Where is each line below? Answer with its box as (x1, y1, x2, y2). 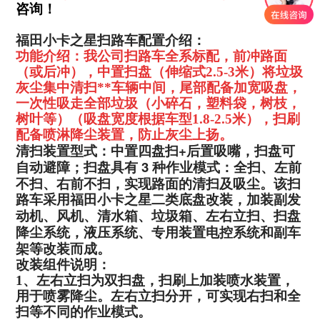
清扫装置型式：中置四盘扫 (16, 144, 179, 159)
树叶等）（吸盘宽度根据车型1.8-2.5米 (16, 111, 246, 127)
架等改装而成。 (16, 241, 111, 257)
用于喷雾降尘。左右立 (16, 289, 152, 304)
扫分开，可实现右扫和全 (151, 289, 301, 304)
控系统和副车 (219, 225, 301, 241)
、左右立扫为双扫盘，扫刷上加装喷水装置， (23, 273, 295, 289)
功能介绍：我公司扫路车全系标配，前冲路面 (16, 49, 288, 64)
